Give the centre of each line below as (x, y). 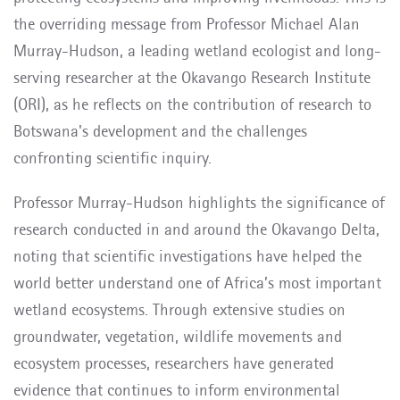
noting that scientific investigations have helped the (187, 256)
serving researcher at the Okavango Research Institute (192, 77)
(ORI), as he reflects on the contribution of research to (192, 104)
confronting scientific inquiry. (112, 158)
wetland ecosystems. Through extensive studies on (179, 309)
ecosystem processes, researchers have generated (174, 363)
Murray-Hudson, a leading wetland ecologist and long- (197, 50)
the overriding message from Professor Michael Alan (187, 24)
